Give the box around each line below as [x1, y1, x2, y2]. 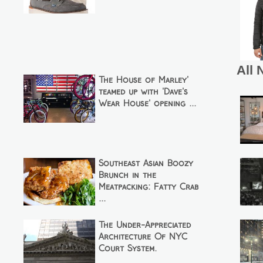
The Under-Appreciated [98, 221, 191, 230]
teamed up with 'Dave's [98, 88, 188, 97]
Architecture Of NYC [98, 233, 187, 242]
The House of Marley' [98, 76, 188, 85]
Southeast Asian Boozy [98, 159, 193, 168]
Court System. [98, 245, 157, 254]
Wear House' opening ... [98, 100, 196, 109]
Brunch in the [98, 171, 156, 180]
